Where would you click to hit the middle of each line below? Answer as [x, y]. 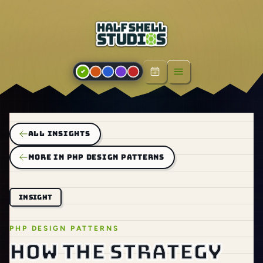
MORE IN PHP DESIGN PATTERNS [96, 157]
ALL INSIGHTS [59, 134]
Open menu [206, 77]
